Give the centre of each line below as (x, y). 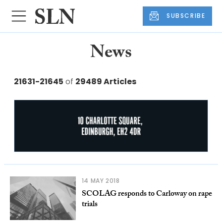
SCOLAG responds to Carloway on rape (147, 194)
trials (89, 205)
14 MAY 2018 (101, 180)
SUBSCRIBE (186, 16)
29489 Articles (106, 81)
